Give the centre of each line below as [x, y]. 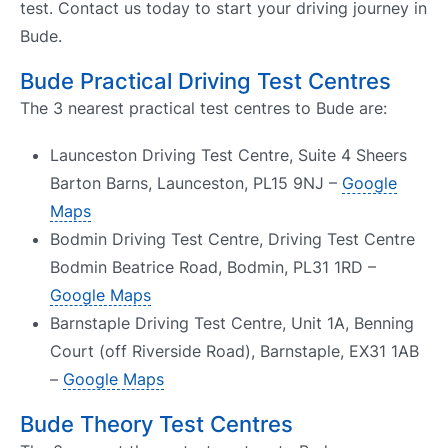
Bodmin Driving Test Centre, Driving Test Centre [232, 239]
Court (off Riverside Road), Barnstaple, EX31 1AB [234, 351]
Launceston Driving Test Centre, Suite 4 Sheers [228, 155]
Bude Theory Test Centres [156, 424]
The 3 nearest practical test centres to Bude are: [203, 107]
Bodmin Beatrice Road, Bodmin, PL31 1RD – [213, 267]
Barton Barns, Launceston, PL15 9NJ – [196, 183]
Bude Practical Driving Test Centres [205, 80]
